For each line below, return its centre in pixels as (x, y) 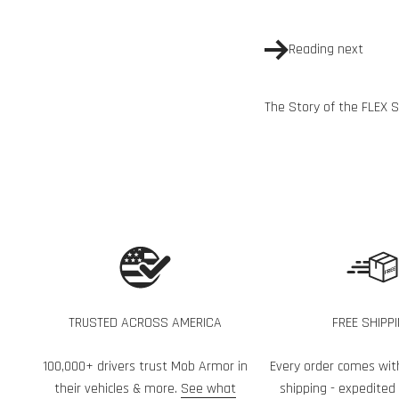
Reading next (326, 50)
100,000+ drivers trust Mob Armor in (146, 367)
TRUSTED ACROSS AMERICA (146, 323)
